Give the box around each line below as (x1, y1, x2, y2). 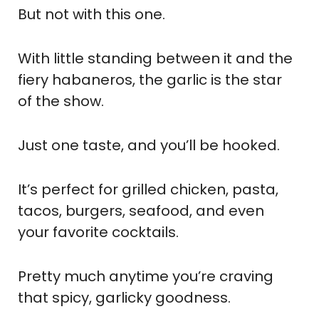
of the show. (18, 90, 104, 111)
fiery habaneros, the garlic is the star (18, 69, 282, 90)
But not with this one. (18, 4, 165, 24)
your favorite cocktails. (18, 221, 179, 242)
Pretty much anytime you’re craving (18, 266, 273, 286)
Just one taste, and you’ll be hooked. (18, 135, 280, 155)
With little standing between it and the (18, 48, 293, 68)
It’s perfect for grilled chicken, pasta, (18, 179, 278, 199)
